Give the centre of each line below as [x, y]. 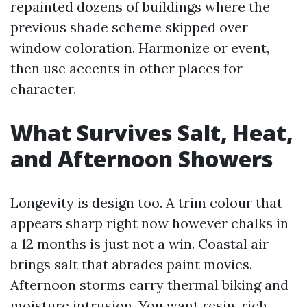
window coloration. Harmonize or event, [140, 48]
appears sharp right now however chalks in [149, 223]
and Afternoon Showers [142, 159]
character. [43, 89]
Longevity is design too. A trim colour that [146, 202]
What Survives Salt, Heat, [152, 133]
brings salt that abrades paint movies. [131, 264]
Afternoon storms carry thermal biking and [149, 285]
